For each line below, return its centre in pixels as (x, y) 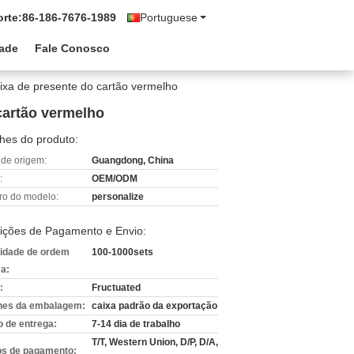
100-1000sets (122, 252)
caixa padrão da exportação (154, 306)
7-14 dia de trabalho (136, 324)
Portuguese (169, 17)
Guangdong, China (133, 160)
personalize (118, 197)
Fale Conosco (72, 48)
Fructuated (116, 288)
